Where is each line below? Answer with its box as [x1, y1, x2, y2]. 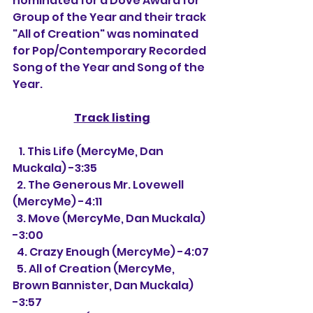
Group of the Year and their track [13, 9, 208, 25]
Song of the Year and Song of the [13, 59, 207, 75]
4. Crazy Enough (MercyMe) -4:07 [17, 244, 209, 260]
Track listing [73, 110, 150, 126]
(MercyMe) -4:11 [13, 194, 102, 210]
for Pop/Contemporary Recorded [13, 43, 208, 59]
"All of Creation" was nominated [13, 26, 201, 42]
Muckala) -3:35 [13, 160, 97, 176]
